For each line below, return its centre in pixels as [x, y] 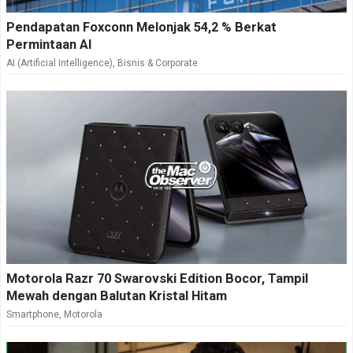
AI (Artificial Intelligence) [59, 63]
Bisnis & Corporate [158, 63]
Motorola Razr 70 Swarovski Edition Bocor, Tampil [157, 279]
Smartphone [33, 315]
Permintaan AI [49, 45]
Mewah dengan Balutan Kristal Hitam [117, 296]
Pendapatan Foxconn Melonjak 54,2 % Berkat [141, 28]
